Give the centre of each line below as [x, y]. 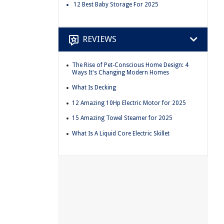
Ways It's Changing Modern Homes [120, 72]
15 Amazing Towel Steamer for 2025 [122, 118]
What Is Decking [94, 88]
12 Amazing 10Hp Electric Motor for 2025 [129, 103]
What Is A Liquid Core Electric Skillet [121, 133]
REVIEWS [99, 39]
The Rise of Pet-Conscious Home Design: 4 [130, 65]
